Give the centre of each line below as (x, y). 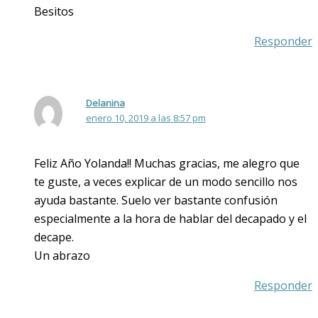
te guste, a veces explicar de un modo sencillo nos (166, 181)
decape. (54, 237)
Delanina (105, 103)
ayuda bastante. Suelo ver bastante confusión (156, 200)
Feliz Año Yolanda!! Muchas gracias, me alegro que (167, 163)
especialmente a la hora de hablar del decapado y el (170, 218)
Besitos (54, 11)
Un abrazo (62, 255)
